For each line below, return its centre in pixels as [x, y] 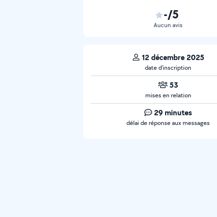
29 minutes [173, 112]
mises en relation [168, 95]
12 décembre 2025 [173, 57]
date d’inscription [168, 68]
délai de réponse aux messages [168, 123]
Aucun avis [168, 25]
